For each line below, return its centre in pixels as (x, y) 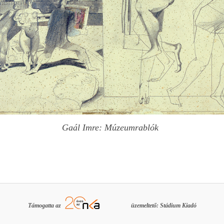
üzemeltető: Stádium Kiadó (163, 205)
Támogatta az (45, 205)
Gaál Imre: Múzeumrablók (110, 128)
